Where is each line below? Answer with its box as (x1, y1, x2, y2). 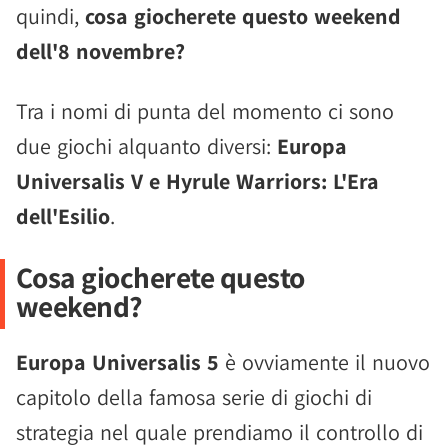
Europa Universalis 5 (16, 348, 219, 376)
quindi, (16, 2, 85, 30)
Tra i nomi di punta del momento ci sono (16, 97, 394, 125)
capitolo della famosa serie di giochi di (16, 383, 372, 411)
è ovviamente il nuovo (219, 348, 430, 376)
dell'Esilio (16, 202, 110, 230)
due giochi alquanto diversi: (16, 132, 277, 160)
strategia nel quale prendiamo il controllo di (16, 418, 423, 446)
